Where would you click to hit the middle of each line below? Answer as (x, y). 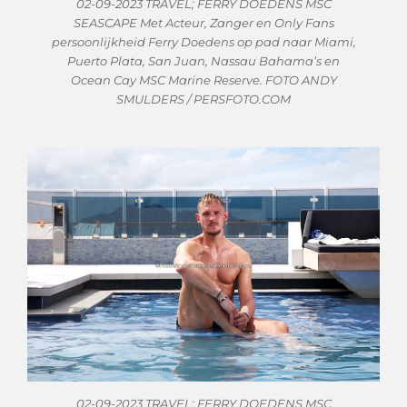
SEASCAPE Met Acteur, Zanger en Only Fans (203, 22)
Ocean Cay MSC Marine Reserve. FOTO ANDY (203, 79)
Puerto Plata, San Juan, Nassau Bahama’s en (203, 60)
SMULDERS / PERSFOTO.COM (203, 99)
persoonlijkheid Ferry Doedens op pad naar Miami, (203, 41)
